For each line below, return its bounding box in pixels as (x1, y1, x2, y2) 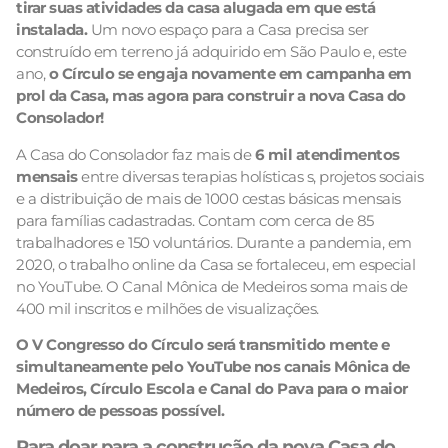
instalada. (16, 20, 87, 40)
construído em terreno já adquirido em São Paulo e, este (16, 42, 407, 62)
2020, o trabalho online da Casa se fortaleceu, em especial (16, 254, 415, 274)
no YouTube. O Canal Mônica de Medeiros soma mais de (16, 276, 408, 296)
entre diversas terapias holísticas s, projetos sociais (77, 166, 423, 186)
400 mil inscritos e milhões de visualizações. (16, 298, 319, 318)
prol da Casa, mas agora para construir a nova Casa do (16, 86, 406, 106)
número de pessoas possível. (16, 401, 225, 421)
